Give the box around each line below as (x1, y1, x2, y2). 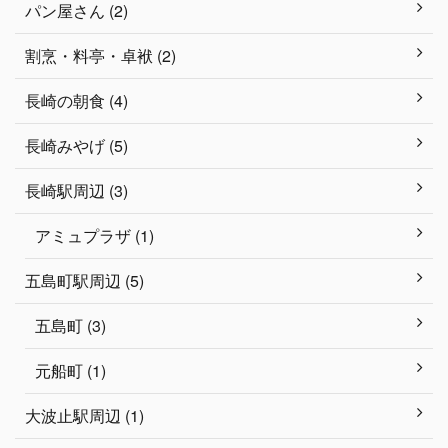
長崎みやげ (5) (25, 134, 128, 157)
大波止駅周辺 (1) (25, 404, 144, 427)
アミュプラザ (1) (35, 224, 154, 247)
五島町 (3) (35, 314, 106, 337)
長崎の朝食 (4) (25, 89, 128, 112)
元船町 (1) (35, 359, 106, 382)
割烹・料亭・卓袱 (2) (25, 44, 176, 67)
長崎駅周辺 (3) (25, 179, 128, 202)
